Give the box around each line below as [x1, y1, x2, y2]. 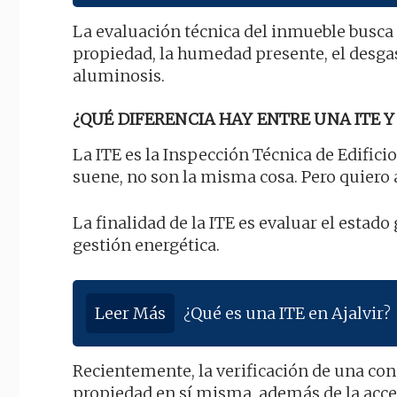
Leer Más [95, 303, 166, 324]
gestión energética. [73, 235, 220, 256]
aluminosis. [73, 66, 165, 87]
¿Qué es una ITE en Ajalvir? [183, 303, 391, 324]
